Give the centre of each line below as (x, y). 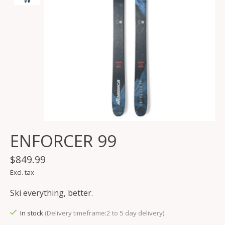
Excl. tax (22, 173)
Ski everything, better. (51, 193)
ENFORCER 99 (63, 141)
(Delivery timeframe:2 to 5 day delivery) (104, 213)
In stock (32, 213)
